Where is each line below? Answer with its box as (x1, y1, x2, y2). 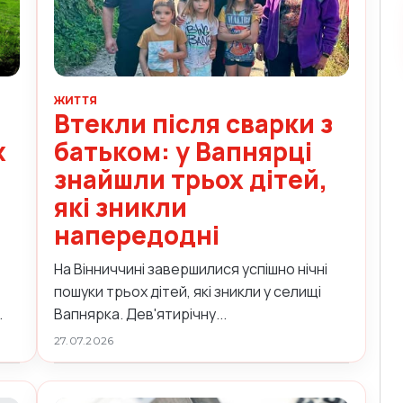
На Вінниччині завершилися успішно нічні (54, 258, 327, 279)
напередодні (54, 217, 219, 252)
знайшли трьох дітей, (54, 161, 327, 196)
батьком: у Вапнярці (54, 133, 312, 168)
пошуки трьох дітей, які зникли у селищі (54, 281, 321, 301)
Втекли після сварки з (54, 105, 333, 140)
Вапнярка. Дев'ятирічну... (54, 303, 227, 324)
